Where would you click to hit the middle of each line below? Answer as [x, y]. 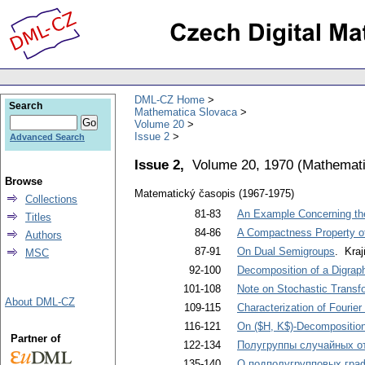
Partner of [35, 339]
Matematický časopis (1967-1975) [214, 194]
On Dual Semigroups [286, 252]
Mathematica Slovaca [186, 112]
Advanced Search [47, 137]
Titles [38, 217]
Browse [24, 181]
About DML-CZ [40, 302]
